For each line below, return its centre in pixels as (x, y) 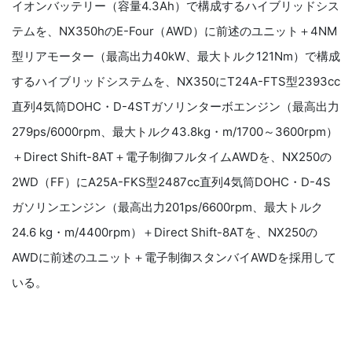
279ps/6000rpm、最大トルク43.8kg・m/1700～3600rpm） (175, 131)
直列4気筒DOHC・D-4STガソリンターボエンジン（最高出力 (176, 106)
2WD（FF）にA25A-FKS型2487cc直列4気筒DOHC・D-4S (171, 181)
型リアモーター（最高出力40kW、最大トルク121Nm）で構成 (176, 56)
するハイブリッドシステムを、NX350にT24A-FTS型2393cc (176, 81)
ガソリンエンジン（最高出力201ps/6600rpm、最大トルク (167, 207)
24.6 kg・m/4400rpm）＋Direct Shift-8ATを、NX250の (165, 232)
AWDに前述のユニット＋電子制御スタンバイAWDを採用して (174, 257)
